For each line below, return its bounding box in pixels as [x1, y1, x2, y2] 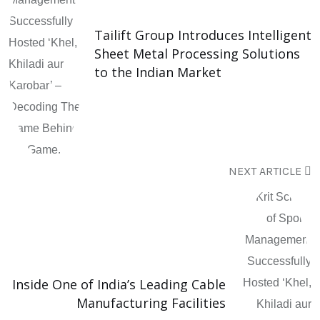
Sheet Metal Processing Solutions [94, 44, 300, 62]
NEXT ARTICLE [229, 164, 304, 178]
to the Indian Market [94, 63, 221, 81]
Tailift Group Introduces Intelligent [94, 26, 311, 44]
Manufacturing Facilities [76, 294, 226, 311]
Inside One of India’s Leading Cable [12, 275, 226, 293]
